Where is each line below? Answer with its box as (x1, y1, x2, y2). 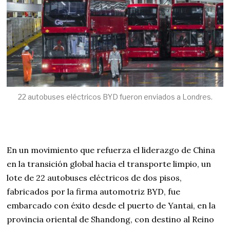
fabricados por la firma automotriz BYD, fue (7, 186, 181, 197)
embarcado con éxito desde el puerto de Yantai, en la (7, 200, 216, 211)
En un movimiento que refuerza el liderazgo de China (7, 145, 216, 156)
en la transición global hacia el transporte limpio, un (7, 159, 212, 169)
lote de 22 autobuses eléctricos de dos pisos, (7, 172, 182, 183)
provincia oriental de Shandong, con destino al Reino (7, 214, 215, 225)
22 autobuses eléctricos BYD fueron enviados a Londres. (17, 92, 213, 102)
